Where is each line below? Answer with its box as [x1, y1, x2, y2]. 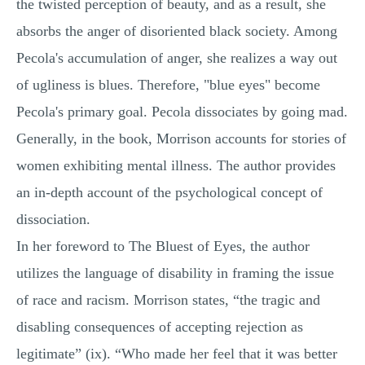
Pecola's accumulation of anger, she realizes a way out [16, 50, 337, 66]
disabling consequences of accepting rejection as [16, 319, 303, 335]
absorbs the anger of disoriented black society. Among [16, 23, 337, 39]
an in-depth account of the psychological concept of [16, 184, 323, 200]
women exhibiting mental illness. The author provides [16, 157, 336, 174]
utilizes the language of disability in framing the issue [16, 265, 334, 281]
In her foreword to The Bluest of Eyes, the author [16, 238, 310, 254]
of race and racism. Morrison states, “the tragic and [16, 292, 320, 308]
